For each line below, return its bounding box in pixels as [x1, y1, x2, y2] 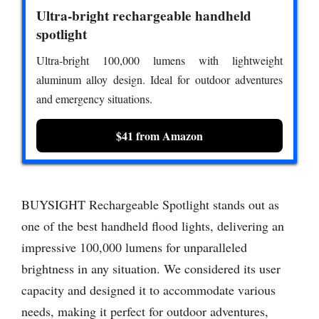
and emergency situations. [36, 90, 152, 106]
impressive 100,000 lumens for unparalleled [21, 239, 247, 256]
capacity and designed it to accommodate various [21, 281, 276, 299]
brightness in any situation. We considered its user [21, 260, 281, 278]
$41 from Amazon [116, 127, 203, 144]
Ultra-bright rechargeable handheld [36, 5, 251, 26]
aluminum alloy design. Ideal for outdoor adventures [36, 71, 283, 87]
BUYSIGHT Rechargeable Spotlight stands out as [21, 196, 279, 214]
